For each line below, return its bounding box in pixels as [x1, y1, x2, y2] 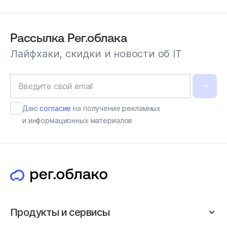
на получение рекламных [71, 104, 161, 112]
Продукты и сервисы [10, 206, 110, 218]
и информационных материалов [22, 116, 133, 125]
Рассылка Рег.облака [10, 30, 127, 45]
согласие [40, 104, 71, 112]
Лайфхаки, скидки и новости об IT [10, 48, 182, 60]
